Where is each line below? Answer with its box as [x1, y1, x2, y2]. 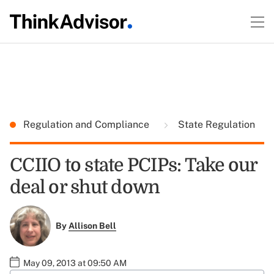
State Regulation [176, 119, 255, 130]
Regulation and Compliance [23, 119, 152, 130]
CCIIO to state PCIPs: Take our [10, 155, 257, 176]
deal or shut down [10, 177, 160, 198]
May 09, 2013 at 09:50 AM [23, 257, 127, 268]
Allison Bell [68, 221, 116, 231]
